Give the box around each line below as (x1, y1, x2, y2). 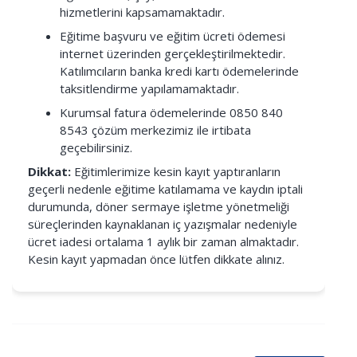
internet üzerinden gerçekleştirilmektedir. (60, 45, 285, 61)
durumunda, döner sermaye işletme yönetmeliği (28, 198, 289, 214)
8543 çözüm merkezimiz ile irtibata (60, 122, 251, 138)
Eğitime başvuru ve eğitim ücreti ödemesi (60, 28, 285, 44)
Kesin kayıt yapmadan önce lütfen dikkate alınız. (28, 251, 284, 267)
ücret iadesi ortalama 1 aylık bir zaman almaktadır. (28, 233, 299, 249)
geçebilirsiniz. (60, 139, 132, 155)
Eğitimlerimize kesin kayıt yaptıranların (71, 163, 280, 179)
